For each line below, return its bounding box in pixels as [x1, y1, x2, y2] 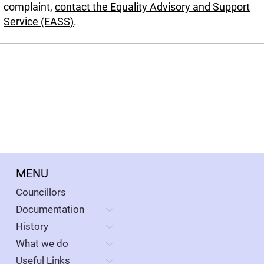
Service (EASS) [4, 15, 74, 28]
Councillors [15, 186, 66, 199]
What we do [15, 237, 68, 250]
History [15, 220, 48, 233]
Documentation [15, 203, 84, 216]
